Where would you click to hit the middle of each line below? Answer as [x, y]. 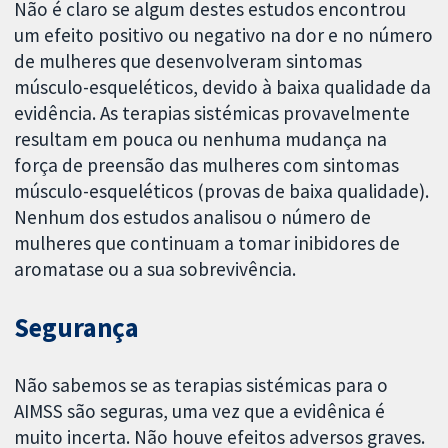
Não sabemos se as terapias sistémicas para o [201, 384]
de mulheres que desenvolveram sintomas [188, 61]
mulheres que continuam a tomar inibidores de [207, 243]
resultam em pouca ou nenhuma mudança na [201, 139]
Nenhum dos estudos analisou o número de [193, 217]
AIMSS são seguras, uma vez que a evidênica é [200, 410]
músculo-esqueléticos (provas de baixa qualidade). [222, 191]
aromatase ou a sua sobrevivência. [155, 269]
